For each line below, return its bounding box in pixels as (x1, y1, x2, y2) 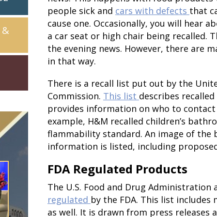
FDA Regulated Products (47, 161, 187, 177)
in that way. (47, 55, 96, 67)
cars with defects (115, 5, 189, 16)
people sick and (47, 5, 115, 16)
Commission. (47, 90, 103, 102)
